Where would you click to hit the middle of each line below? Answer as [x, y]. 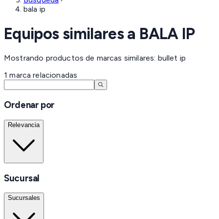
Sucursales [24, 198]
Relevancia [24, 125]
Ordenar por [29, 105]
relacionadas [54, 75]
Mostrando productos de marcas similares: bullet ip [95, 58]
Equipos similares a [72, 33]
